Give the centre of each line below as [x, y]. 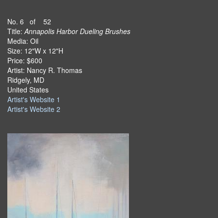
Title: [16, 31]
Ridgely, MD [26, 80]
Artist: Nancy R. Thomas [45, 70]
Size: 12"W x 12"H [35, 51]
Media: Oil [23, 41]
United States [28, 90]
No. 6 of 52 [29, 21]
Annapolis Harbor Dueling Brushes [77, 31]
